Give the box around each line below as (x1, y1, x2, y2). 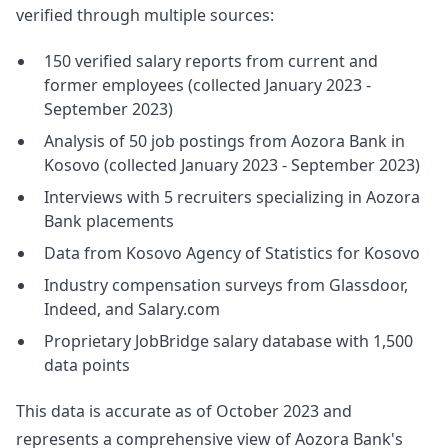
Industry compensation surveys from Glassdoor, (44, 274, 408, 296)
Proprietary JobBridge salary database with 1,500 (44, 330, 413, 352)
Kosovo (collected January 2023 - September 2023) (44, 154, 420, 176)
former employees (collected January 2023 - (44, 74, 371, 96)
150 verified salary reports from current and (44, 50, 378, 72)
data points (44, 354, 130, 376)
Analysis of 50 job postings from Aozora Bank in (44, 130, 405, 152)
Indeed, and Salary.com (44, 298, 220, 320)
